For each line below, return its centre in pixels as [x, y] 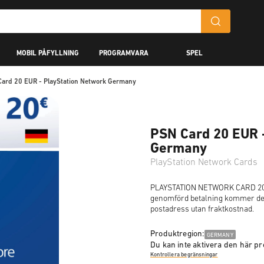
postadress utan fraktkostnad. [202, 209]
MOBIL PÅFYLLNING [48, 53]
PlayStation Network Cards [204, 163]
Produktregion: [177, 234]
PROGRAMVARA [124, 53]
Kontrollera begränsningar [184, 255]
